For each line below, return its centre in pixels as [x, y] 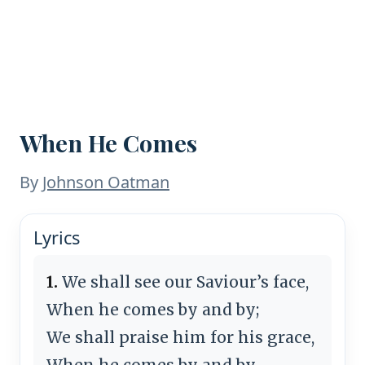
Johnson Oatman [106, 182]
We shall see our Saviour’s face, [183, 281]
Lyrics [57, 237]
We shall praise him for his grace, [180, 337]
